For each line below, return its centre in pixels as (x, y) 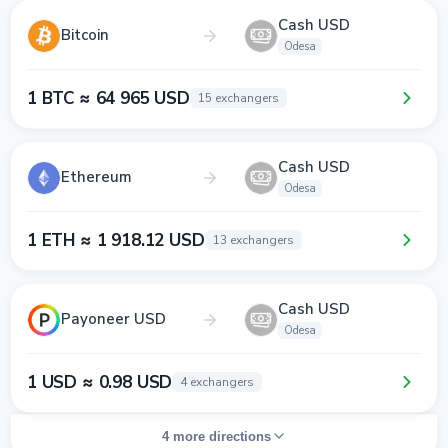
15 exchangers (238, 98)
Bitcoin (85, 35)
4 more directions (216, 436)
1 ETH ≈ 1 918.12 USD (116, 240)
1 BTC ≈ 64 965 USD (108, 98)
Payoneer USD (113, 319)
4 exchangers (217, 382)
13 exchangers (253, 240)
